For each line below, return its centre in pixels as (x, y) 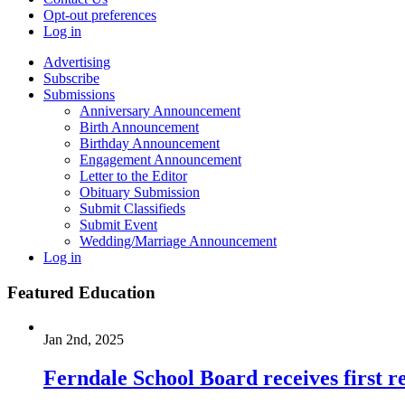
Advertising (77, 62)
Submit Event (118, 225)
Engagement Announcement (160, 160)
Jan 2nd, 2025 (84, 340)
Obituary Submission (140, 192)
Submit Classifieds (132, 208)
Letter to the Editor (133, 176)
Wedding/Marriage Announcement (178, 241)
